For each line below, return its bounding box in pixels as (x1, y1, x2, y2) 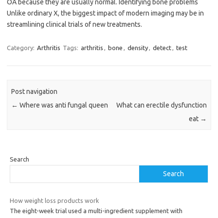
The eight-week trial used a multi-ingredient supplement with (10, 207, 182, 214)
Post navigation (11, 87, 58, 95)
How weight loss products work (10, 197, 99, 204)
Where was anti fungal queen (18, 101, 109, 109)
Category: (7, 44, 36, 52)
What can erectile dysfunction (116, 101, 207, 109)
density (127, 44, 148, 52)
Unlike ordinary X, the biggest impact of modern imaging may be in (7, 9, 204, 18)
